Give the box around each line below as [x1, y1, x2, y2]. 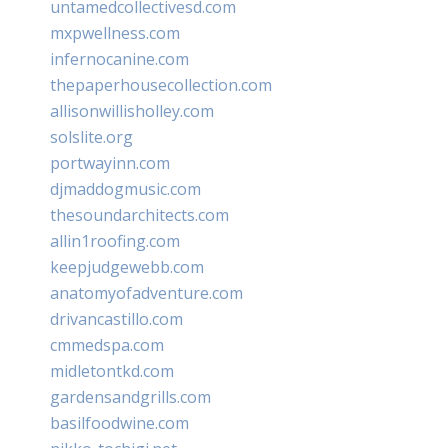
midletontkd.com [50, 359, 174, 382]
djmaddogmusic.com [50, 177, 201, 200]
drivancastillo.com [50, 307, 183, 330]
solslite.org [50, 125, 133, 148]
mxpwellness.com [50, 21, 180, 44]
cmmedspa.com [50, 333, 164, 356]
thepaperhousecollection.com [50, 73, 272, 96]
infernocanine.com [50, 47, 189, 70]
